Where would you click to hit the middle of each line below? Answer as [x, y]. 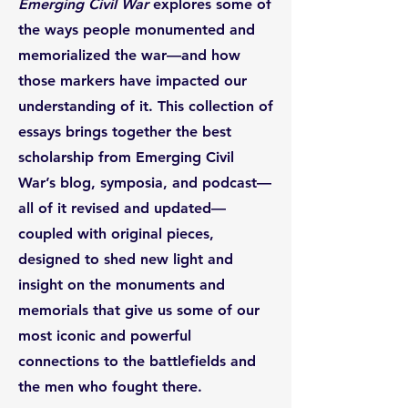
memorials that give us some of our [139, 310]
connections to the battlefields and [137, 361]
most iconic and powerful [105, 336]
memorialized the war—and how [129, 55]
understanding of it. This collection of [146, 106]
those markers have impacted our [133, 81]
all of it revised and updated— [122, 208]
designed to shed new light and [126, 259]
